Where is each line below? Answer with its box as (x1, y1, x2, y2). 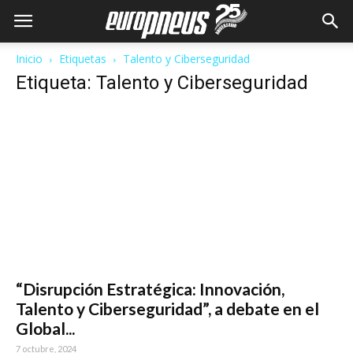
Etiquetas (59, 51, 106, 66)
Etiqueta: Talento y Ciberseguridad (16, 72, 308, 94)
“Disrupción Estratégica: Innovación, (16, 279, 284, 299)
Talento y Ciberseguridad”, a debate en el (16, 299, 319, 319)
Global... (16, 318, 75, 339)
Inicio (16, 51, 43, 66)
